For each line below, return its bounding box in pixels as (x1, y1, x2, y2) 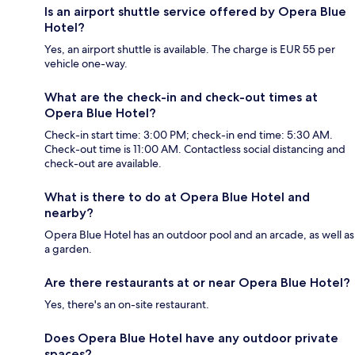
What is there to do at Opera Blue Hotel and (44, 189, 310, 204)
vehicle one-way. (44, 55, 128, 71)
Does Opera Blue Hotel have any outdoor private (44, 330, 338, 345)
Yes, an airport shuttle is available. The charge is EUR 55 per (44, 41, 335, 56)
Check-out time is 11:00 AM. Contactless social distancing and (44, 141, 345, 156)
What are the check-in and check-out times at (44, 89, 318, 105)
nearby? (44, 204, 94, 220)
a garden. (44, 241, 92, 256)
